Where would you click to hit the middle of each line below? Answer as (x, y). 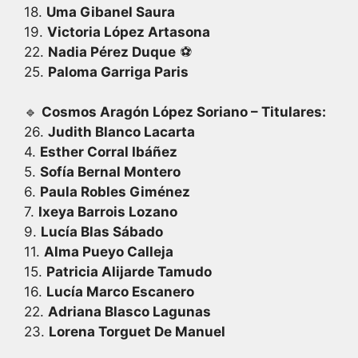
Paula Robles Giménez (115, 192)
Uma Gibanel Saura (111, 12)
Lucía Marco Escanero (120, 292)
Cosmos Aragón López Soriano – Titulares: (184, 112)
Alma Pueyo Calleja (109, 252)
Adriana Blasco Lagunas (129, 312)
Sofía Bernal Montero (110, 172)
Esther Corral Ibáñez (109, 152)
